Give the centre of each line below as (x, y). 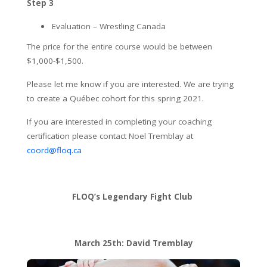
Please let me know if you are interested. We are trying (130, 84)
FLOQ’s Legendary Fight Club (133, 196)
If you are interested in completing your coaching (119, 121)
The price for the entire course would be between (119, 46)
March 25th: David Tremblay (133, 243)
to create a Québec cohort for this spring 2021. (115, 98)
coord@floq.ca (54, 150)
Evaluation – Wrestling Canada (109, 26)
